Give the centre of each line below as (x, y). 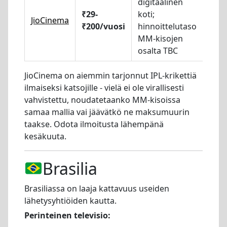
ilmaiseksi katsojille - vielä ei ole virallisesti (104, 87)
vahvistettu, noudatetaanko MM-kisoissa (102, 100)
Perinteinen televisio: (67, 215)
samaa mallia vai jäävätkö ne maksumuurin (107, 112)
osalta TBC (158, 50)
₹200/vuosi (103, 26)
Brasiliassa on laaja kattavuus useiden (97, 188)
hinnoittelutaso (167, 26)
